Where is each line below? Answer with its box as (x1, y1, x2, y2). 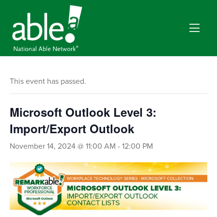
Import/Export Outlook (10, 120, 134, 137)
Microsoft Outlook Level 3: (10, 104, 156, 120)
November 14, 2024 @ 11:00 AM (10, 141, 116, 151)
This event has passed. (10, 77, 86, 86)
